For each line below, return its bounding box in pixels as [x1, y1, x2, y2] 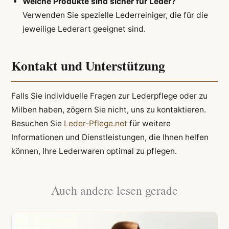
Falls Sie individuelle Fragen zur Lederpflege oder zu [11, 91, 208, 101]
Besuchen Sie [11, 119, 64, 129]
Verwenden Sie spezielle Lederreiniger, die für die [22, 10, 208, 20]
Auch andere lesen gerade [51, 181, 178, 198]
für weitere [127, 119, 171, 129]
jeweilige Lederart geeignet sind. [22, 24, 146, 34]
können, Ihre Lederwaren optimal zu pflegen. [11, 146, 177, 156]
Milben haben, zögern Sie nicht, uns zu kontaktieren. [11, 105, 206, 115]
